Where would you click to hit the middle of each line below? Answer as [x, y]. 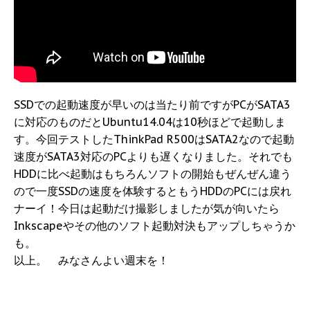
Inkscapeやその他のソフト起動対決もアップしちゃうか [155, 225]
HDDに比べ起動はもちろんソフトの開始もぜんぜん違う [153, 173]
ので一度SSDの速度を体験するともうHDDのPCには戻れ [153, 191]
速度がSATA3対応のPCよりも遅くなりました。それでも [153, 156]
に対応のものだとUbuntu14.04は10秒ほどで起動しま [150, 121]
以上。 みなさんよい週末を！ [91, 260]
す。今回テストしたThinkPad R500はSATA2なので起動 [154, 139]
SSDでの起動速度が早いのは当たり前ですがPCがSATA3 [152, 104]
